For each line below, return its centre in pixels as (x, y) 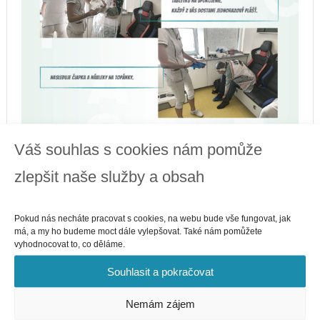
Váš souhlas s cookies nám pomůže (138, 149)
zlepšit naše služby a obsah (109, 176)
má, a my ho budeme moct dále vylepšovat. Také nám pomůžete (138, 231)
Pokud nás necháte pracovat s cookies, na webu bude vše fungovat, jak (152, 218)
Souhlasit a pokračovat (160, 271)
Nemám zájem (160, 303)
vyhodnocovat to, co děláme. (70, 244)
